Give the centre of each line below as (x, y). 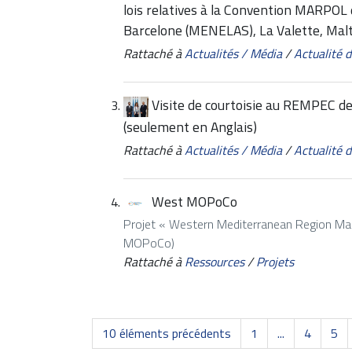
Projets (275, 262)
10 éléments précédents (167, 334)
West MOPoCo (194, 202)
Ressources (214, 262)
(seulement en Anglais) (190, 127)
